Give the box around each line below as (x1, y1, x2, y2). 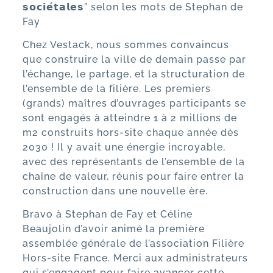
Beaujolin (22, 223, 71, 235)
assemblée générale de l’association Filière (22, 238, 244, 250)
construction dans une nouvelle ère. (22, 185, 208, 197)
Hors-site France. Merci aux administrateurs (22, 252, 248, 264)
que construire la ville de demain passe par (22, 54, 246, 65)
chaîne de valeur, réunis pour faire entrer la (22, 171, 244, 182)
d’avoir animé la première (71, 223, 205, 235)
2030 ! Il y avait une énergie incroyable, (22, 141, 225, 153)
